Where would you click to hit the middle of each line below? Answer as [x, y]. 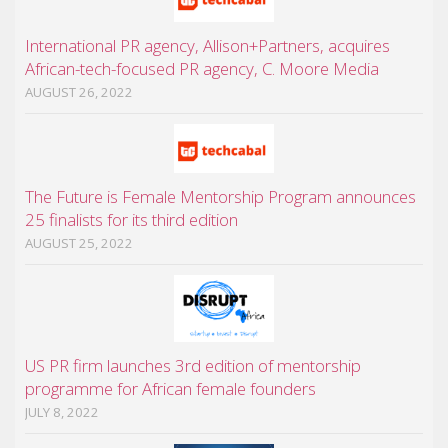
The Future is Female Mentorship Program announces [220, 197]
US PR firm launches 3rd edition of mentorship [193, 366]
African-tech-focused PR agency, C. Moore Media [202, 69]
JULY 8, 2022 [62, 412]
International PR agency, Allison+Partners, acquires [207, 46]
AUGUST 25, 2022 [79, 243]
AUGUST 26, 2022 [79, 92]
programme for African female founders [170, 389]
